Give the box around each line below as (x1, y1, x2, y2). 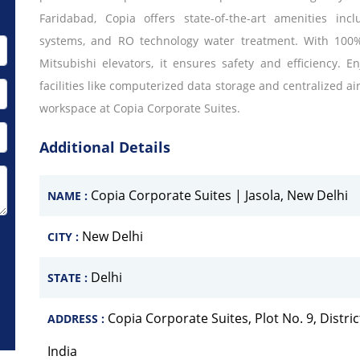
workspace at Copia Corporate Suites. (39, 100, 240, 116)
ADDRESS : (47, 311, 108, 326)
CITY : (47, 229, 82, 244)
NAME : (47, 188, 91, 203)
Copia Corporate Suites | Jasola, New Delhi (91, 186, 348, 204)
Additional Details (39, 137, 170, 157)
